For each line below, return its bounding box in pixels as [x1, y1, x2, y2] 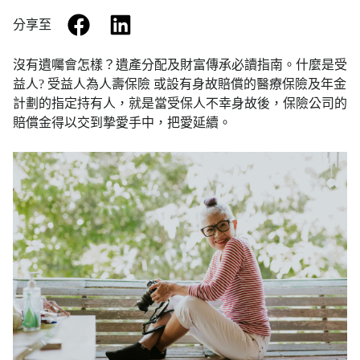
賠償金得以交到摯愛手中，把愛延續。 [13, 116, 231, 129]
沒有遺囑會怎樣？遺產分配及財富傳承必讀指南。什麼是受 [13, 58, 347, 72]
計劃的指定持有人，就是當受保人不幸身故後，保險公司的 [13, 96, 347, 110]
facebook [89, 14, 136, 28]
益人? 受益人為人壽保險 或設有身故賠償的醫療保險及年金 [13, 77, 346, 91]
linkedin [131, 14, 172, 28]
